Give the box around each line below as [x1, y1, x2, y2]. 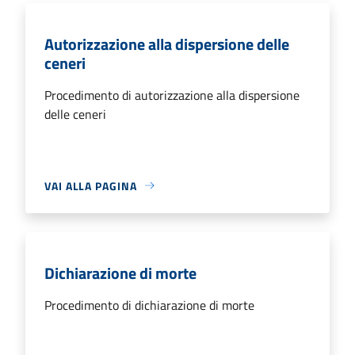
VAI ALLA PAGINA [44, 177, 137, 194]
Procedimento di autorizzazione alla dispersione [44, 85, 300, 105]
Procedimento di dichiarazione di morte [44, 295, 254, 315]
